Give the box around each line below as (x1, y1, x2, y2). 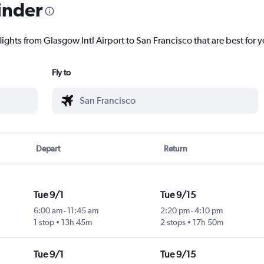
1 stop (33, 217, 54, 227)
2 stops (160, 217, 186, 227)
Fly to (52, 68, 71, 78)
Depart (36, 144, 61, 154)
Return (163, 144, 187, 154)
